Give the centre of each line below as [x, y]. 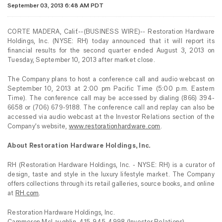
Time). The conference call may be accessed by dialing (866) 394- [111, 98]
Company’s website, [38, 126]
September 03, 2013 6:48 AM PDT [55, 6]
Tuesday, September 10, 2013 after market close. [81, 60]
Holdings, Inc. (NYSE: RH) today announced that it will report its [111, 41]
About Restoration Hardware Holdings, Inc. [79, 146]
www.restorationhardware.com [114, 126]
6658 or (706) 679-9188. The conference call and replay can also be [111, 108]
